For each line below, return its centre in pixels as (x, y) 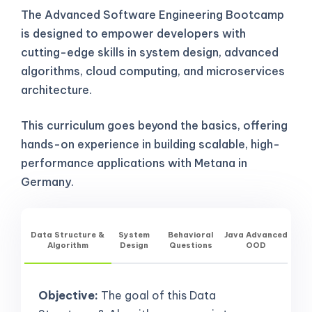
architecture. (56, 89)
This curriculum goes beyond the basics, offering (154, 125)
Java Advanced (256, 235)
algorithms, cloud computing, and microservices (153, 71)
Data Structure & (68, 235)
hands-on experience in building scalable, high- (150, 144)
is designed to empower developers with (133, 33)
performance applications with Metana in (134, 163)
